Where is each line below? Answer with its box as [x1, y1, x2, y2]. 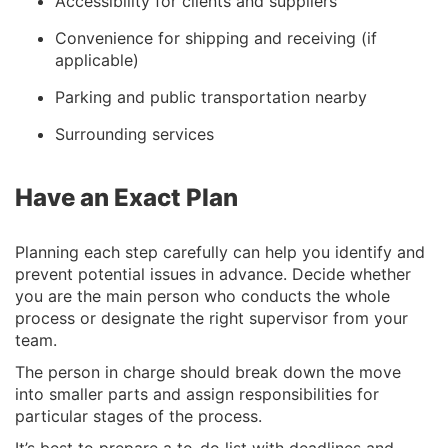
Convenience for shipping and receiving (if [55, 28, 377, 48]
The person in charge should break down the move [15, 362, 401, 382]
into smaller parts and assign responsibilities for [15, 384, 379, 404]
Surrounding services [55, 124, 214, 144]
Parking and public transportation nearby [55, 87, 367, 107]
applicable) [55, 50, 139, 70]
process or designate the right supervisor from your [15, 308, 408, 328]
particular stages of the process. [15, 406, 267, 426]
